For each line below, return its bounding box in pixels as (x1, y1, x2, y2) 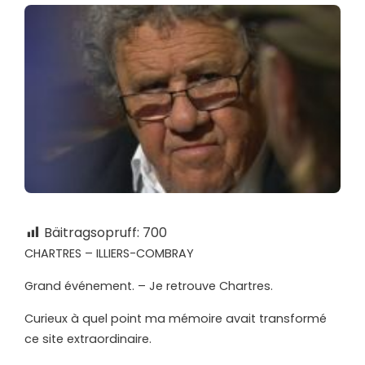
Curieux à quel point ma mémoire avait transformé (24, 310, 327, 328)
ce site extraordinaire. (24, 331, 152, 348)
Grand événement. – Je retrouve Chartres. (24, 278, 273, 295)
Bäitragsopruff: (44, 223, 139, 243)
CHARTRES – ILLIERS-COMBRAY (24, 245, 194, 262)
